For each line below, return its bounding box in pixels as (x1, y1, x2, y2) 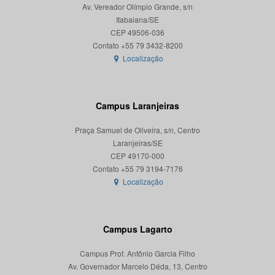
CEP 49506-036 (110, 27, 165, 38)
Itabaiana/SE (116, 14, 159, 25)
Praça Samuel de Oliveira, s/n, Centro (75, 125, 200, 136)
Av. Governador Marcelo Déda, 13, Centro (68, 261, 207, 272)
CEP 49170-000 (110, 150, 165, 161)
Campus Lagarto (103, 223, 172, 236)
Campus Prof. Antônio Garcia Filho (80, 248, 195, 259)
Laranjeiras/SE (112, 137, 163, 149)
